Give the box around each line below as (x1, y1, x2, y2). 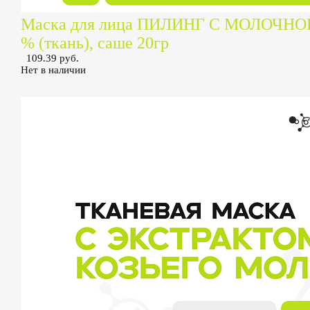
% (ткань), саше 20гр (21, 34, 169, 52)
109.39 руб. (26, 53, 79, 64)
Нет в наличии (21, 64, 86, 75)
